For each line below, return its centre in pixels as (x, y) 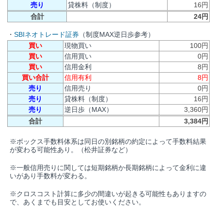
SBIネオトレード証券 (46, 35)
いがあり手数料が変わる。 (50, 176)
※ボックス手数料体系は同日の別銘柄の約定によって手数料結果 (108, 142)
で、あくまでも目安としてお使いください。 (77, 202)
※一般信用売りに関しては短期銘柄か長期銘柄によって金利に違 (108, 168)
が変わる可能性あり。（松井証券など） (71, 150)
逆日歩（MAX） (89, 110)
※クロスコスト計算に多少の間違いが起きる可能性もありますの (108, 194)
